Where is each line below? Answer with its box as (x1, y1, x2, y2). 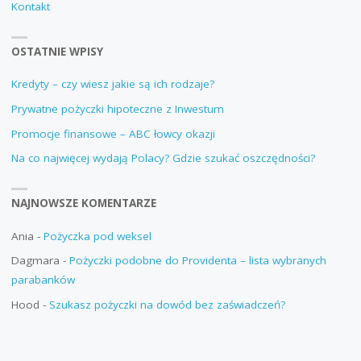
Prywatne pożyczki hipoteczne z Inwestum (10, 101, 224, 116)
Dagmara (10, 253, 60, 268)
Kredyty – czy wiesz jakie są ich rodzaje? (10, 77, 214, 92)
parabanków (10, 272, 75, 288)
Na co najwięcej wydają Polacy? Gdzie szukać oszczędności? (10, 151, 315, 166)
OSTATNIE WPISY (10, 44, 103, 59)
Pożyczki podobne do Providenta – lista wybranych (68, 253, 326, 268)
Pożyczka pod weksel (43, 228, 151, 243)
